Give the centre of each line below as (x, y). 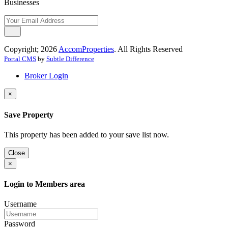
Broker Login (46, 76)
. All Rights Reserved (148, 49)
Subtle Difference (70, 59)
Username (20, 204)
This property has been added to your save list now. (87, 134)
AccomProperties (86, 49)
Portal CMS (20, 59)
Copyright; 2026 (31, 49)
